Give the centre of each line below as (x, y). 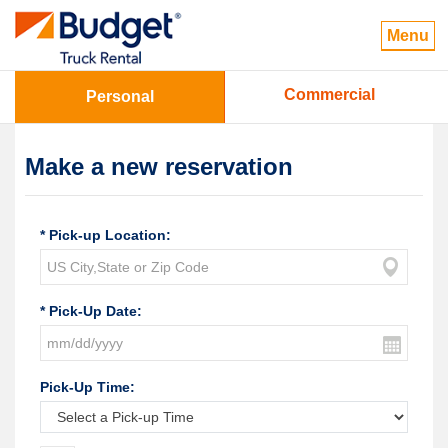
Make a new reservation (159, 166)
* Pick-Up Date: (91, 311)
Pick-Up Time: (87, 387)
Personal (119, 96)
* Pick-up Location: (105, 235)
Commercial (329, 94)
